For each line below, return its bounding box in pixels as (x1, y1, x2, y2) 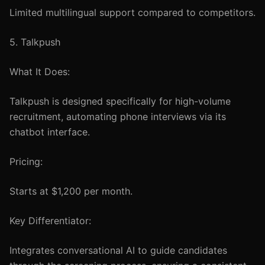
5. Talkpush (9, 36, 60, 48)
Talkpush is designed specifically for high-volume (9, 95, 231, 107)
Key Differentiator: (9, 215, 91, 227)
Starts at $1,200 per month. (9, 185, 132, 197)
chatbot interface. (9, 126, 90, 138)
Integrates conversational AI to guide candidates (9, 244, 227, 256)
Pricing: (9, 156, 43, 167)
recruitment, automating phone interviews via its (9, 111, 226, 122)
